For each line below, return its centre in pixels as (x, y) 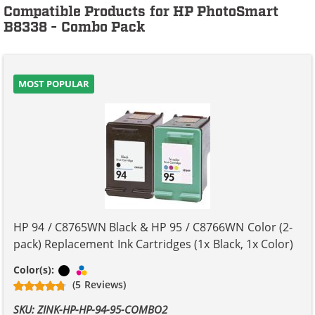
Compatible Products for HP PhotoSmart (141, 12)
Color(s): (36, 269)
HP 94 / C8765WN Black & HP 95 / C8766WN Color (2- (153, 227)
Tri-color (110, 269)
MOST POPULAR (54, 83)
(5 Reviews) (99, 284)
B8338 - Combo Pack (75, 27)
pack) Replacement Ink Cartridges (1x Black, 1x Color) (154, 244)
